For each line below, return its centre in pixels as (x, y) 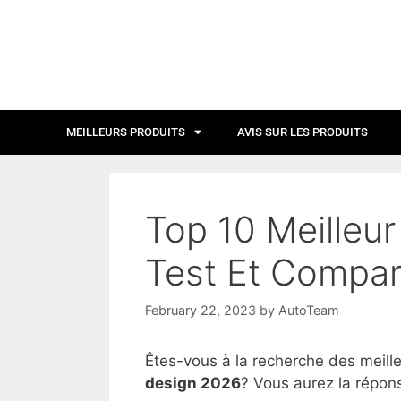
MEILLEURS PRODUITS (126, 132)
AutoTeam (309, 310)
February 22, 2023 (200, 310)
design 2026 (193, 383)
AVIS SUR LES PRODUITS (303, 132)
